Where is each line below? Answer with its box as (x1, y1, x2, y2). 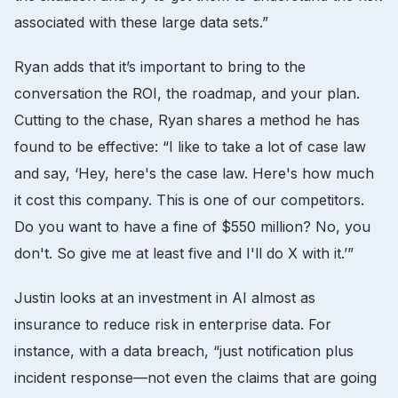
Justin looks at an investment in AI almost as (14, 288, 315, 306)
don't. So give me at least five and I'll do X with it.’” (14, 243, 358, 262)
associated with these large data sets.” (14, 12, 268, 31)
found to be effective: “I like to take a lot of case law (14, 137, 366, 155)
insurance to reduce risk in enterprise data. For (14, 314, 331, 333)
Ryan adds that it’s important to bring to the (14, 57, 306, 76)
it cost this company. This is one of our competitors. (14, 190, 364, 209)
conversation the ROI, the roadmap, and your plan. (14, 84, 360, 102)
